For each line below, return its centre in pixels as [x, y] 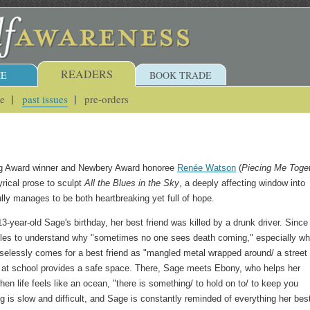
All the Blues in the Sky [132, 183]
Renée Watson [207, 168]
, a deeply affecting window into [242, 183]
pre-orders [107, 99]
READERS [86, 74]
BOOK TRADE [181, 75]
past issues [45, 99]
